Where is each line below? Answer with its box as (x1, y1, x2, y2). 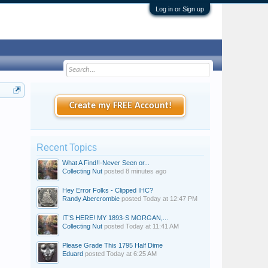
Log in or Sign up (156, 5, 204, 13)
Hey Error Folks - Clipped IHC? (62, 187, 153, 194)
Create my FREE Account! (69, 101, 172, 111)
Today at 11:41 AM (126, 223, 179, 230)
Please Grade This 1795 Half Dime (62, 242, 163, 249)
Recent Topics (36, 142, 97, 153)
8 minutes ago (126, 167, 166, 175)
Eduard (62, 250, 83, 257)
